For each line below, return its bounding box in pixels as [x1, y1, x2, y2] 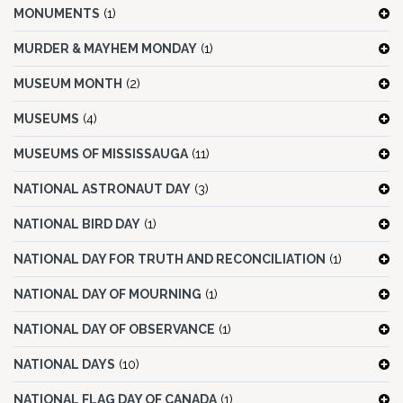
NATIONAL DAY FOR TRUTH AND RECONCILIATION [13, 252, 326, 267]
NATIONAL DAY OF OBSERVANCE [13, 322, 215, 337]
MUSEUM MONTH [13, 76, 122, 92]
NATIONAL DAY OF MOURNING [13, 287, 201, 302]
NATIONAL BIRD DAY [13, 217, 140, 232]
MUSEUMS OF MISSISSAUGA [13, 147, 188, 162]
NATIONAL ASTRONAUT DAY [13, 182, 191, 197]
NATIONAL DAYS [13, 357, 115, 372]
